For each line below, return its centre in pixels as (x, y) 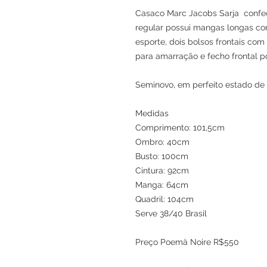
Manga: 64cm (162, 184)
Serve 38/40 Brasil (172, 213)
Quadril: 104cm (164, 199)
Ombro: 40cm (162, 142)
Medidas (152, 113)
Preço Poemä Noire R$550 (187, 242)
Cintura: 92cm (162, 170)
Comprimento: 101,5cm (180, 127)
